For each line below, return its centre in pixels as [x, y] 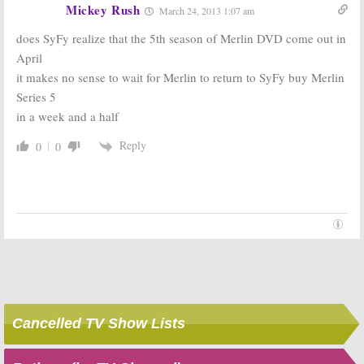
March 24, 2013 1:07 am [205, 11]
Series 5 [36, 97]
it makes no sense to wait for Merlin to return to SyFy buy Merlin [180, 78]
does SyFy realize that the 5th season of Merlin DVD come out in [181, 39]
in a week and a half [67, 117]
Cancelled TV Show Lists [99, 324]
